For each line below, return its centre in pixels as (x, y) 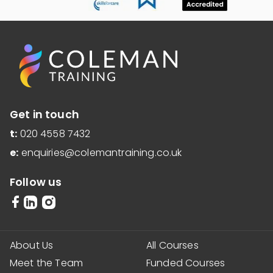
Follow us (36, 183)
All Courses (172, 246)
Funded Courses (186, 263)
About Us (32, 246)
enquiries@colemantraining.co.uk (101, 153)
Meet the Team (47, 263)
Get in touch (44, 115)
